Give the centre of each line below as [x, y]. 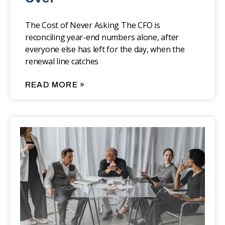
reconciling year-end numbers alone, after [102, 37]
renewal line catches [62, 62]
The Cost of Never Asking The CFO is [93, 25]
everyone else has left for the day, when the [105, 49]
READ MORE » [55, 85]
